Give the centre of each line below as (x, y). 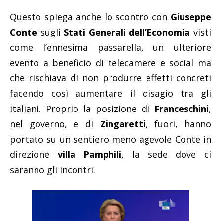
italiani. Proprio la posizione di (82, 109)
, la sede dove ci (166, 155)
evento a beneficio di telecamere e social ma (110, 63)
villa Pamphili (90, 155)
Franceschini (182, 109)
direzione (34, 155)
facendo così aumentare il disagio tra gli (110, 93)
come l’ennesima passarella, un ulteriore (110, 48)
